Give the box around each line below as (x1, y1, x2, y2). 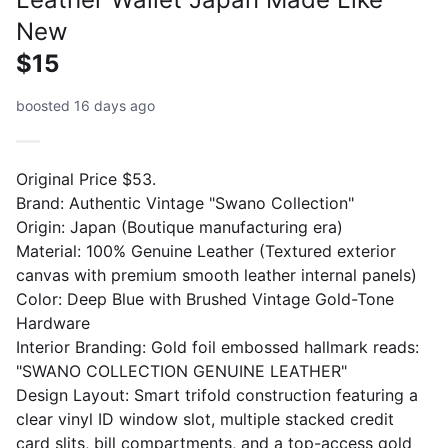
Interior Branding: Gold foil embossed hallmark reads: (16, 337, 419, 357)
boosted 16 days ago (16, 97, 155, 114)
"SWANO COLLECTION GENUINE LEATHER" (16, 361, 347, 381)
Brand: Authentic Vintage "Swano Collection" (16, 193, 354, 213)
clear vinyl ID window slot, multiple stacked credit (16, 409, 394, 429)
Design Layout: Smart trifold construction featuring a (16, 385, 418, 405)
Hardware (16, 313, 90, 333)
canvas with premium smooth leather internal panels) (16, 265, 417, 285)
